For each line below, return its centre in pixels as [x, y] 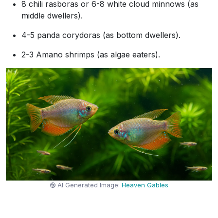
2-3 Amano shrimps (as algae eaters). [91, 54]
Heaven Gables [145, 185]
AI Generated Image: [90, 185]
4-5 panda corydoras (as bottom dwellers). [101, 35]
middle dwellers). [52, 16]
